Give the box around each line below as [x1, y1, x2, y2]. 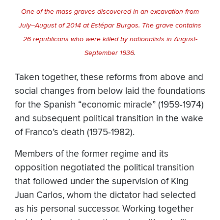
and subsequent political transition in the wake [15, 113, 203, 125]
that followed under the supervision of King [15, 176, 189, 188]
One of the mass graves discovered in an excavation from [21, 7, 199, 16]
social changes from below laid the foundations [15, 85, 205, 97]
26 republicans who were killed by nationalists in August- [23, 35, 197, 44]
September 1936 [84, 49, 134, 57]
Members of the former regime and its [15, 148, 168, 160]
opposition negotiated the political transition [15, 162, 194, 174]
